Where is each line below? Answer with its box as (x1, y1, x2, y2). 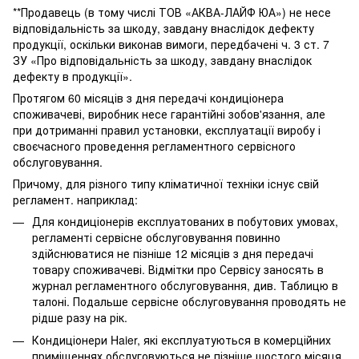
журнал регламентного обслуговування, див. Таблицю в (32, 276, 338, 293)
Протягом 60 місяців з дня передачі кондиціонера (13, 89, 284, 106)
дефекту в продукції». (13, 67, 132, 84)
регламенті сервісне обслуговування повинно (32, 228, 280, 245)
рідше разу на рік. (32, 309, 127, 325)
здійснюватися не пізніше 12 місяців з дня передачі (32, 244, 313, 261)
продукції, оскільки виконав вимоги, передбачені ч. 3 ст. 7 (13, 35, 329, 52)
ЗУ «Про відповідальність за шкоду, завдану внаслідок (13, 51, 312, 68)
